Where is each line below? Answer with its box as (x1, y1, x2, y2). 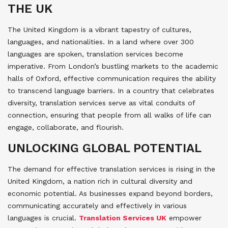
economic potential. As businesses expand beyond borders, (8, 189, 213, 198)
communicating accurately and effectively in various (8, 202, 187, 210)
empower (166, 214, 202, 222)
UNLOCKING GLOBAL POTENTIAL (8, 141, 202, 156)
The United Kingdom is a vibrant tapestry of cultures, (8, 25, 191, 34)
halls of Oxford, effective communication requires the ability (8, 74, 216, 83)
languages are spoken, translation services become (8, 50, 183, 59)
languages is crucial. (8, 214, 79, 222)
